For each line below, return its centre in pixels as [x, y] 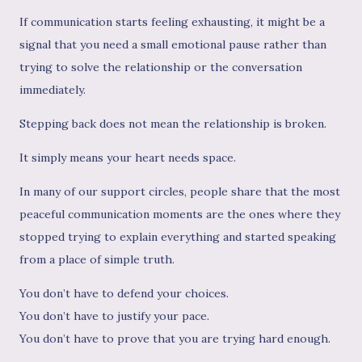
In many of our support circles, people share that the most [180, 192]
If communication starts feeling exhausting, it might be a [172, 22]
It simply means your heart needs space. [128, 158]
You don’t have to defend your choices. [124, 294]
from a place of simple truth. [97, 260]
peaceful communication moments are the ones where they [180, 215]
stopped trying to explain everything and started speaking [178, 237]
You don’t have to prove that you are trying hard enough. [175, 339]
